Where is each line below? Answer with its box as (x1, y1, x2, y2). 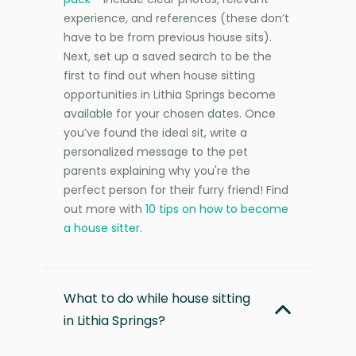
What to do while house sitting (64, 288, 250, 308)
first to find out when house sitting (64, 67, 255, 83)
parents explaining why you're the (64, 162, 250, 179)
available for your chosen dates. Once (64, 105, 276, 122)
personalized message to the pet (64, 143, 248, 160)
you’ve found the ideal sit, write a (64, 124, 247, 141)
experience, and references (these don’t (64, 10, 289, 26)
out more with (64, 200, 145, 217)
